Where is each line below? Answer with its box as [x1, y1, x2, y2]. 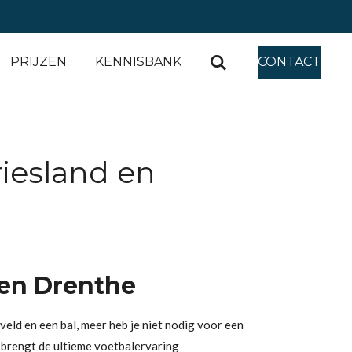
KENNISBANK [94, 53, 181, 69]
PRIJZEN [9, 53, 67, 69]
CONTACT [258, 54, 321, 69]
